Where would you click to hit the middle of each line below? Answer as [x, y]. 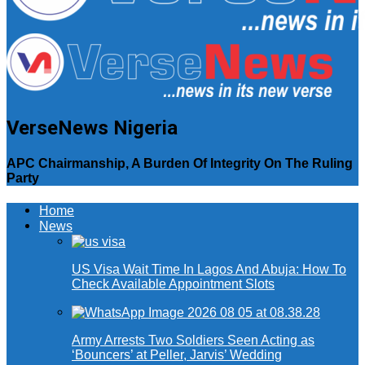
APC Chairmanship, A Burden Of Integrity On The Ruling [180, 164]
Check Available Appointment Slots [173, 284]
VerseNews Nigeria [92, 128]
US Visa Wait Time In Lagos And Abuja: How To [209, 270]
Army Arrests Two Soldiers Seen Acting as [193, 341]
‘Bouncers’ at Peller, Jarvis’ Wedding [177, 355]
